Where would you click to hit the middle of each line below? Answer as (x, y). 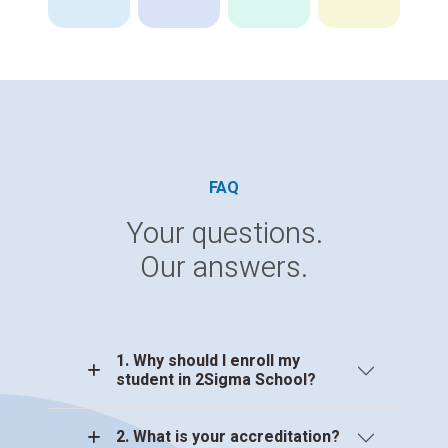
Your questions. (224, 234)
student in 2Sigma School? (216, 379)
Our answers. (224, 268)
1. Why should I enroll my (208, 360)
